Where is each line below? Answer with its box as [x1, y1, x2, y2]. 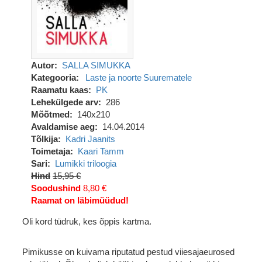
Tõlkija [31, 134, 58, 144]
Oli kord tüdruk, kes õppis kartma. [22, 216, 151, 226]
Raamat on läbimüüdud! [31, 195, 129, 205]
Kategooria [31, 73, 76, 82]
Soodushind [31, 183, 81, 193]
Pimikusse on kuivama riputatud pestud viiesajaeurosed [22, 247, 235, 257]
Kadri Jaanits [65, 134, 115, 144]
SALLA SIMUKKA [61, 60, 130, 70]
